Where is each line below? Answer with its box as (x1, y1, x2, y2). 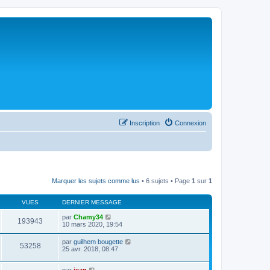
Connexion (175, 119, 206, 127)
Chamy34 (74, 213, 103, 221)
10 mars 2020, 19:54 (62, 221, 122, 228)
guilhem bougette (74, 238, 123, 245)
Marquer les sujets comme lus (52, 177, 140, 184)
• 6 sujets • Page (140, 177, 192, 184)
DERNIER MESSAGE (62, 199, 122, 206)
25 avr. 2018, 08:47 (62, 245, 118, 253)
